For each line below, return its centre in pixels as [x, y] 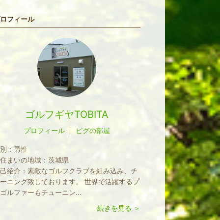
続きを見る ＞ [119, 208]
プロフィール [44, 130]
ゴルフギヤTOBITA [67, 114]
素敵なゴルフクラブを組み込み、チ [82, 171]
